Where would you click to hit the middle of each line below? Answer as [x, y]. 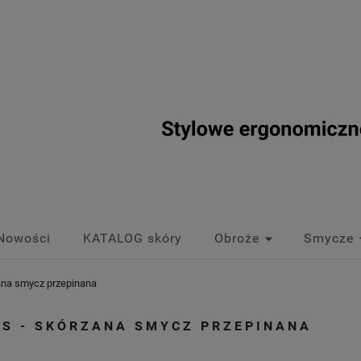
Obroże [237, 238]
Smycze [329, 238]
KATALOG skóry [133, 238]
